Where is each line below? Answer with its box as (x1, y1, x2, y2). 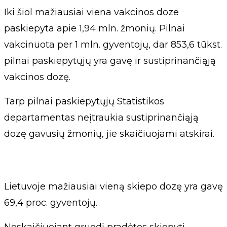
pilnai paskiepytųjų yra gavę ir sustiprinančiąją (4, 55, 216, 66)
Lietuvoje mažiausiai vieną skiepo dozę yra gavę (4, 180, 223, 192)
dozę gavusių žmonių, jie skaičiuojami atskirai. (4, 128, 214, 139)
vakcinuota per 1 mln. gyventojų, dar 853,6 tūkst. (4, 39, 222, 50)
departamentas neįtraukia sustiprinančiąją (4, 111, 199, 123)
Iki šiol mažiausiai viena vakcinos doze (4, 6, 179, 18)
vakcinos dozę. (4, 71, 70, 83)
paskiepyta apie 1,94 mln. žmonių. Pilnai (4, 22, 185, 34)
